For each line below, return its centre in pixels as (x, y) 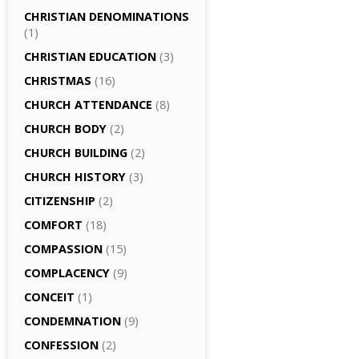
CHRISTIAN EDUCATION (90, 56)
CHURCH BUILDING (76, 153)
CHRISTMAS (58, 81)
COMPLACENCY (67, 273)
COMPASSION (63, 249)
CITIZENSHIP (60, 201)
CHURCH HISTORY (75, 177)
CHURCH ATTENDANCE (88, 105)
